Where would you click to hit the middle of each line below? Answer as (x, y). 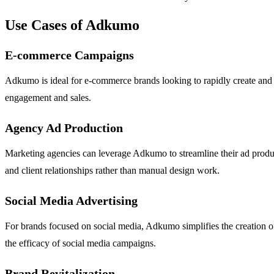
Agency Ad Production (64, 128)
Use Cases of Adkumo (72, 25)
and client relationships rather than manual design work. (112, 171)
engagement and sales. (48, 98)
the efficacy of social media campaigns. (80, 243)
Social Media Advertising (71, 201)
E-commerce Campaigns (69, 55)
